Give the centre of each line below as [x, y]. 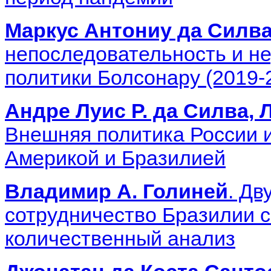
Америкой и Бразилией [115, 158]
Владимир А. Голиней [116, 191]
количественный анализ [120, 238]
